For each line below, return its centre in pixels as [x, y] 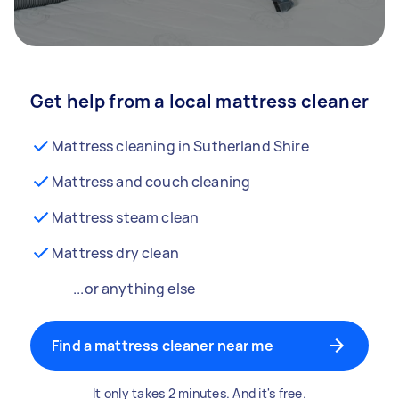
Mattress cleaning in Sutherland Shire [180, 146]
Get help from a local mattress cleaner [199, 101]
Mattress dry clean [115, 253]
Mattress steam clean [126, 217]
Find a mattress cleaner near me [163, 346]
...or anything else [134, 289]
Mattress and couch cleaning [151, 182]
